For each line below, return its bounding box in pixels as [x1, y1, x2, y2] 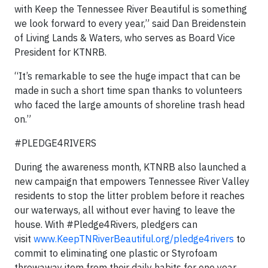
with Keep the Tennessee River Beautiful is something [14, 3, 247, 15]
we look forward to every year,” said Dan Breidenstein [14, 17, 246, 29]
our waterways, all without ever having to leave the [14, 204, 235, 216]
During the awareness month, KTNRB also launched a [14, 161, 246, 173]
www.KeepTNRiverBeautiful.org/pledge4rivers [33, 233, 234, 245]
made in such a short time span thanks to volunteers [14, 84, 242, 96]
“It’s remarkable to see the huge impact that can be [14, 70, 240, 82]
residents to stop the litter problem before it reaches [14, 190, 245, 202]
